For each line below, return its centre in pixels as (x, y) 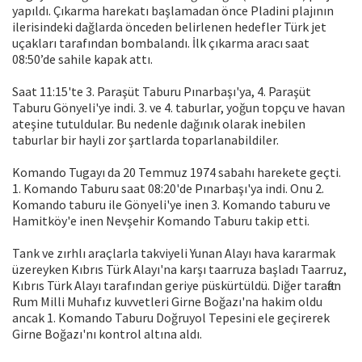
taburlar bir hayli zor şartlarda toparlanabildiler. (145, 140)
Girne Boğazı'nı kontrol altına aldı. (107, 334)
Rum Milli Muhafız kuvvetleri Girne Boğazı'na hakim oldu (167, 302)
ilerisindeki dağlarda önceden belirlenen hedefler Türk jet (169, 27)
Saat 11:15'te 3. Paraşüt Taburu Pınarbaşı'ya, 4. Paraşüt (162, 92)
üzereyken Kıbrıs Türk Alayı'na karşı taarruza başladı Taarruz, (179, 269)
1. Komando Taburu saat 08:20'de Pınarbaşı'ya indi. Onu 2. (168, 189)
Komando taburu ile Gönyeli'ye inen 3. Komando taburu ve (171, 205)
